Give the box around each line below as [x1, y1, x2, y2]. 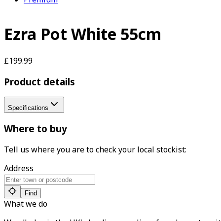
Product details [4, 75, 75, 88]
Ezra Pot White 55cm [4, 23, 161, 45]
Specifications [8, 104, 48, 112]
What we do [4, 198, 47, 209]
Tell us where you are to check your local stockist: [4, 144, 186, 155]
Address [4, 162, 34, 174]
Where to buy [4, 122, 67, 135]
